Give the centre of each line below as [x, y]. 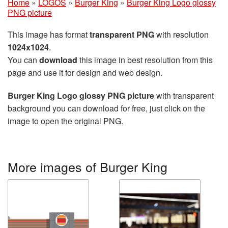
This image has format [49, 34]
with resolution [181, 34]
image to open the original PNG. [65, 121]
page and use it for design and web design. [85, 73]
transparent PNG [122, 34]
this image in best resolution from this [145, 60]
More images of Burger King [88, 166]
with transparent [184, 95]
